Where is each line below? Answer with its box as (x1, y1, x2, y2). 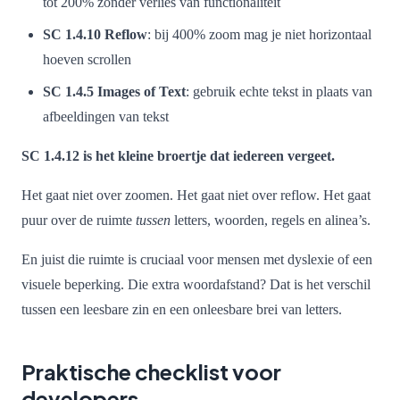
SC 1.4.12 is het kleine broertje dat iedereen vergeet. (21, 147, 335, 163)
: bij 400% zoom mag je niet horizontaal (147, 26, 371, 42)
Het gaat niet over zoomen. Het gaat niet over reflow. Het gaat (21, 187, 371, 203)
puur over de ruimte (21, 212, 136, 228)
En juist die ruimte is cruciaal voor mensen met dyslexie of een (21, 251, 372, 267)
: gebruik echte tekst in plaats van (186, 83, 372, 99)
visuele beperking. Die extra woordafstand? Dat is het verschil (21, 276, 371, 292)
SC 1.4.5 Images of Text (43, 83, 186, 99)
